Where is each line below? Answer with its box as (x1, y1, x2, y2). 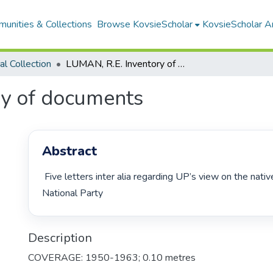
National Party (42, 186, 106, 200)
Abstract (42, 142, 97, 161)
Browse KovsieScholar (96, 18, 193, 31)
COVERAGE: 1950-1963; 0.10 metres (28, 250, 196, 264)
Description (28, 229, 92, 246)
